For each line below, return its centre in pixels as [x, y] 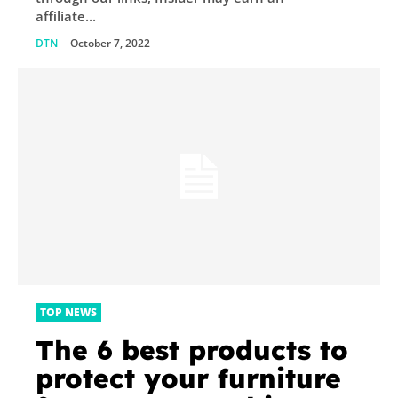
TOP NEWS [68, 312]
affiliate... [66, 16]
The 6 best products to [192, 350]
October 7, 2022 [110, 43]
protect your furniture [188, 378]
